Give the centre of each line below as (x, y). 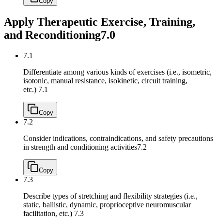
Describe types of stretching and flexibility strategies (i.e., (110, 196)
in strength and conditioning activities (80, 147)
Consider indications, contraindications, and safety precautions (118, 138)
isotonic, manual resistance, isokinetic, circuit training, (105, 80)
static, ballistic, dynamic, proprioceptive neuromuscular (107, 204)
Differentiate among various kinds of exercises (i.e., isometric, (117, 72)
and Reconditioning (52, 35)
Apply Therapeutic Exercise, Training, (100, 22)
